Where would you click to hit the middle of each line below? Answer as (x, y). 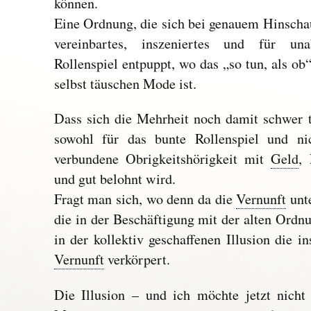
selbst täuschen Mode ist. (125, 83)
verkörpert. (137, 260)
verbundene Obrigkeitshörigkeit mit (162, 159)
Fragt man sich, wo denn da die (145, 199)
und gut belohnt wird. (115, 179)
